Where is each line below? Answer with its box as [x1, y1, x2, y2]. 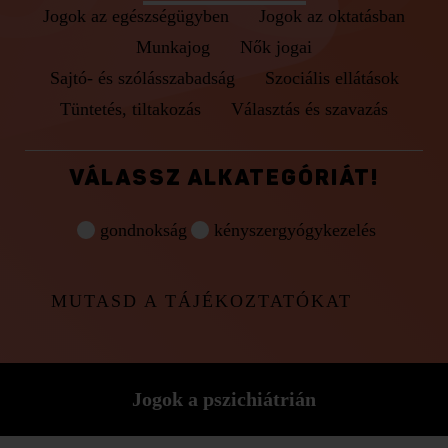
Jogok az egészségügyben [43, 6, 229, 26]
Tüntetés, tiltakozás [60, 99, 201, 119]
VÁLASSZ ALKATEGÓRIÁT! [69, 168, 379, 190]
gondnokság [99, 219, 187, 240]
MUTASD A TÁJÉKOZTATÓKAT [50, 291, 352, 311]
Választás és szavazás [231, 99, 388, 119]
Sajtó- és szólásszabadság [49, 68, 235, 88]
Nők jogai [240, 37, 312, 57]
